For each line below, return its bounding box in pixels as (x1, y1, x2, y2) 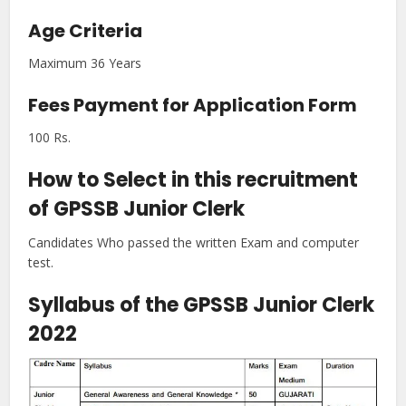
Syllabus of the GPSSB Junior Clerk (28, 291, 375, 319)
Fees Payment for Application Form (28, 92, 358, 118)
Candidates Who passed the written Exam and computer (28, 234, 360, 251)
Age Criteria (28, 18, 143, 43)
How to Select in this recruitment (28, 166, 359, 194)
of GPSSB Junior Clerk (28, 195, 246, 223)
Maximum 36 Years (28, 54, 142, 72)
